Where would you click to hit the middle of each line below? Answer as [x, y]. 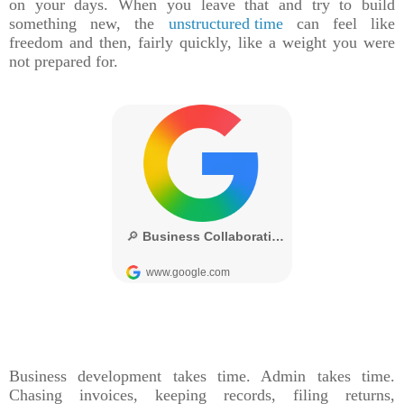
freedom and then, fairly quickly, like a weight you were [202, 43]
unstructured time [225, 24]
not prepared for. [64, 62]
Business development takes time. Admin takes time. [202, 376]
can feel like [339, 24]
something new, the [89, 24]
